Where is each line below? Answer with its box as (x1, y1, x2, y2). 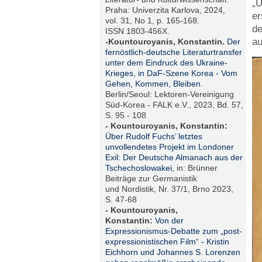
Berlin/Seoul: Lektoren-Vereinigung (105, 89, 234, 99)
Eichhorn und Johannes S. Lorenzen (105, 247, 240, 257)
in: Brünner (174, 163, 218, 173)
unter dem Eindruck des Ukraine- (105, 58, 227, 68)
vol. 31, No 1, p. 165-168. (105, 16, 199, 26)
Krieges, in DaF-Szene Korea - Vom (105, 68, 237, 78)
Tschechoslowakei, (105, 163, 174, 173)
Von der (154, 216, 184, 226)
